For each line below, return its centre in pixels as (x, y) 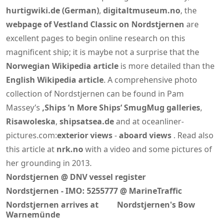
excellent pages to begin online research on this (96, 38)
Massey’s (24, 107)
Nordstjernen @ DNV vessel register (76, 177)
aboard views (145, 135)
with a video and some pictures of (148, 149)
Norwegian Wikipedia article (62, 66)
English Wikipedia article (55, 80)
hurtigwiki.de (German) (53, 10)
